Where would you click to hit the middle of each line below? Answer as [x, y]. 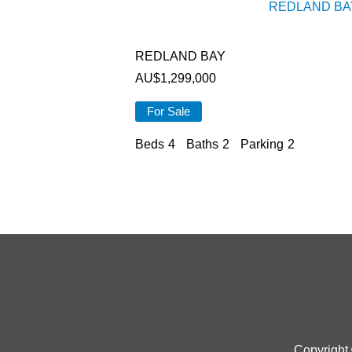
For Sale [169, 112]
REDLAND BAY [180, 56]
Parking [262, 144]
